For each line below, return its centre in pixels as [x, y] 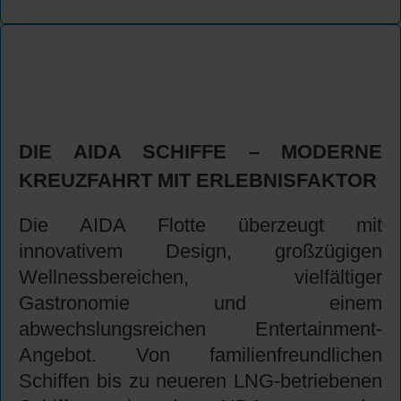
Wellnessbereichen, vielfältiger [200, 277]
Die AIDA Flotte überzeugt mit [200, 226]
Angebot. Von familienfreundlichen [200, 355]
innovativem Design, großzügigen [200, 252]
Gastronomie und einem [200, 303]
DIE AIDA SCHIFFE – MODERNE [200, 152]
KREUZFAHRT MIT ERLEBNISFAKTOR [198, 181]
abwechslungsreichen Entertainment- [200, 329]
